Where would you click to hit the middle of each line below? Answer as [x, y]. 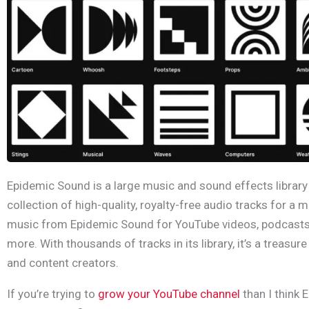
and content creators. [63, 263]
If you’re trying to [52, 294]
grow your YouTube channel [169, 294]
